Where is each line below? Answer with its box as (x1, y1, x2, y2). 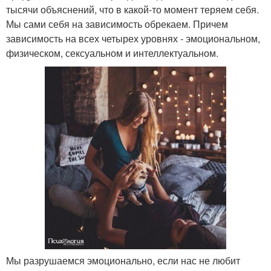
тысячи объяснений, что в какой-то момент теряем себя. (6, 2, 259, 16)
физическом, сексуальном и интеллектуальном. (6, 46, 218, 60)
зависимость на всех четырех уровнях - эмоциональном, (6, 31, 260, 45)
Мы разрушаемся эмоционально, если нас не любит (6, 253, 240, 267)
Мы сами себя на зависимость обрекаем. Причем (6, 17, 228, 31)
